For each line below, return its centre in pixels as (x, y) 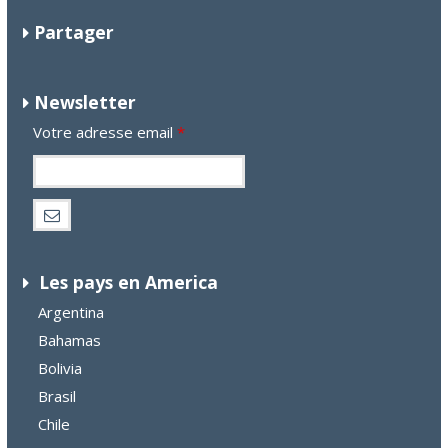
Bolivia (60, 368)
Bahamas (69, 340)
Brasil (57, 396)
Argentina (71, 312)
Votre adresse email (105, 132)
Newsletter (85, 102)
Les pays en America (126, 282)
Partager (74, 32)
